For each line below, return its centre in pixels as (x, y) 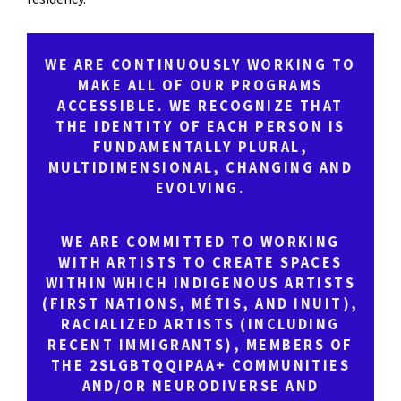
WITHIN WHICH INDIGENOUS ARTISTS (200, 284)
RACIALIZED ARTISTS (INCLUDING (200, 325)
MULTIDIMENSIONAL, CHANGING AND (200, 168)
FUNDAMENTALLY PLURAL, (200, 147)
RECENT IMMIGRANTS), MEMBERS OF (200, 346)
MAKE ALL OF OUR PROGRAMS (200, 85)
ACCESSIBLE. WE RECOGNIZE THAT (200, 106)
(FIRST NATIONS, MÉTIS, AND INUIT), (200, 305)
